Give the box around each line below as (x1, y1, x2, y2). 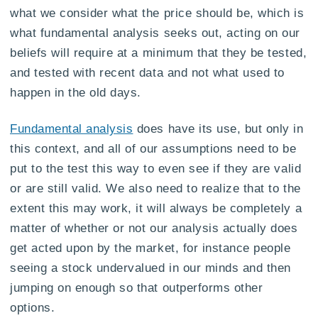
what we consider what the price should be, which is (10, 6, 305, 20)
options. (10, 301, 55, 314)
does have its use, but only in (133, 122, 304, 136)
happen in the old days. (10, 86, 141, 99)
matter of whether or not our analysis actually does (10, 221, 298, 235)
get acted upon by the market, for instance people (10, 241, 291, 255)
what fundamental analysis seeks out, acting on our (10, 26, 300, 40)
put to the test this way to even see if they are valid (10, 162, 302, 175)
